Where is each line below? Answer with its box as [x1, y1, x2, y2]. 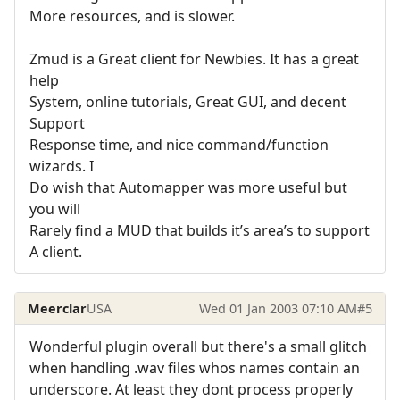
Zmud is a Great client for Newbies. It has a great [29, 49, 359, 70]
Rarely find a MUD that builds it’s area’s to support [29, 221, 370, 241]
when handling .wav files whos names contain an [29, 357, 360, 378]
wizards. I [29, 156, 94, 177]
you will [29, 199, 80, 220]
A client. [29, 242, 82, 262]
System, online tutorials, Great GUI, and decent [29, 92, 346, 112]
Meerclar [28, 299, 87, 317]
